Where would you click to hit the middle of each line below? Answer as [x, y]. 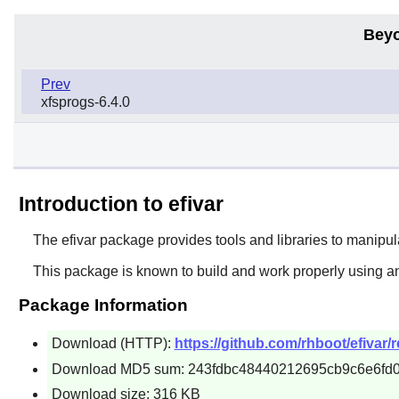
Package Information [103, 305]
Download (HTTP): [113, 343]
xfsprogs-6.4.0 [85, 102]
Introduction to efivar [121, 204]
